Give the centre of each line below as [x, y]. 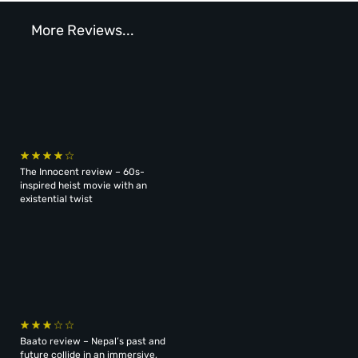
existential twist [57, 199]
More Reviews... [82, 30]
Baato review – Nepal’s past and [93, 342]
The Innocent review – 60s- [83, 172]
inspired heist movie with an [84, 186]
